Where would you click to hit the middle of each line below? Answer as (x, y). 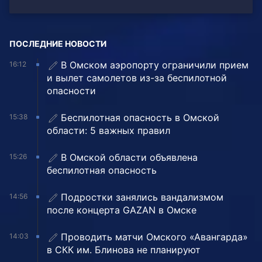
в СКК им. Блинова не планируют (124, 250)
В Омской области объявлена (129, 158)
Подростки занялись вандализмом (142, 197)
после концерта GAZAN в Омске (122, 210)
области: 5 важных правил (108, 131)
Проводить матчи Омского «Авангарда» (154, 237)
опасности (71, 91)
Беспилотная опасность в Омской (140, 118)
